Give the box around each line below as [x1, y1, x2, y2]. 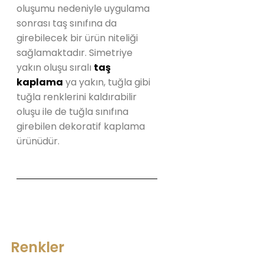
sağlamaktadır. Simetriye [16, 46, 133, 60]
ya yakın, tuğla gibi [63, 75, 150, 89]
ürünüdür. [16, 134, 60, 148]
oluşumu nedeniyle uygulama [16, 2, 150, 15]
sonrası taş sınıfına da [16, 16, 117, 30]
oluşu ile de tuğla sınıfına [16, 105, 128, 118]
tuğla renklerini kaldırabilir [16, 90, 137, 104]
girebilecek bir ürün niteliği [16, 31, 138, 45]
